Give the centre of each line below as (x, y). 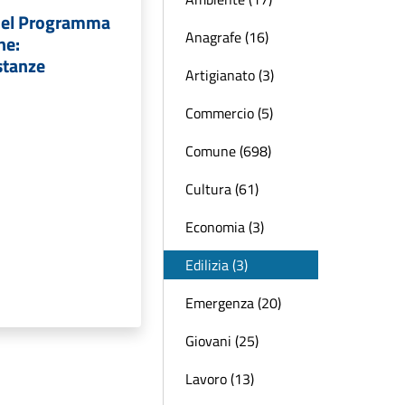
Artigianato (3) (230, 75)
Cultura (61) (222, 189)
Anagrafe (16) (227, 37)
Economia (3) (225, 227)
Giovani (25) (222, 341)
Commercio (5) (229, 113)
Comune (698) (228, 151)
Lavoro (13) (220, 379)
